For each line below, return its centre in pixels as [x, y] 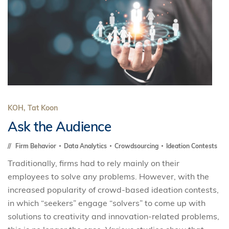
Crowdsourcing [137, 146]
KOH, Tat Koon [33, 108]
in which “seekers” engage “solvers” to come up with [107, 203]
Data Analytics [86, 146]
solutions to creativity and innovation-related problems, [113, 216]
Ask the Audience [59, 127]
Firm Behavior [37, 146]
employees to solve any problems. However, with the [108, 176]
